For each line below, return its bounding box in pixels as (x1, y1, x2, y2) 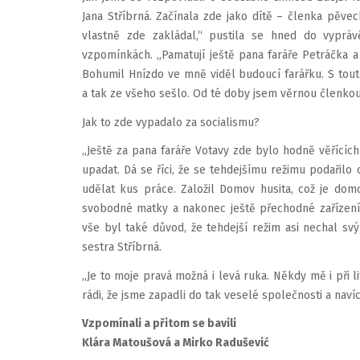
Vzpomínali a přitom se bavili (82, 317, 236, 331)
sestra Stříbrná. (82, 240, 162, 255)
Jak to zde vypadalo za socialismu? (82, 115, 260, 129)
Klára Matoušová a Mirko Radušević (82, 336, 269, 350)
